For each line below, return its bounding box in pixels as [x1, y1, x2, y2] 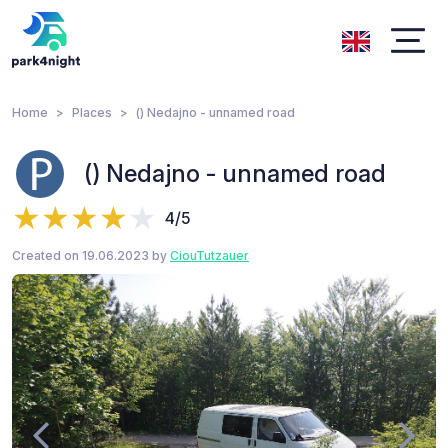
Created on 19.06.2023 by [12, 248, 170, 263]
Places [72, 105, 112, 120]
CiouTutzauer [170, 248, 249, 263]
